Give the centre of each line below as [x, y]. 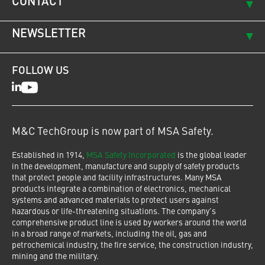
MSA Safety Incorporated [131, 156]
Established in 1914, [49, 156]
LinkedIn [35, 88]
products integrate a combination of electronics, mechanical [121, 190]
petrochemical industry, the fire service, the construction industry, [132, 246]
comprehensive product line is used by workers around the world [129, 223]
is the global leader [211, 156]
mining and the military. [55, 257]
